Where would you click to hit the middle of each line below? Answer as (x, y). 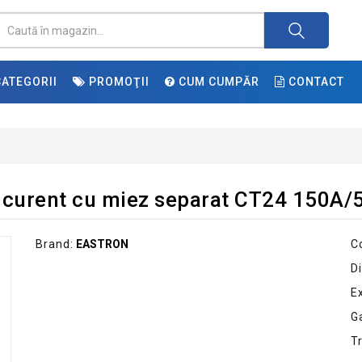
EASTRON (102, 244)
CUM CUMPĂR (217, 82)
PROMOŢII (118, 82)
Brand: (55, 244)
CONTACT (315, 82)
